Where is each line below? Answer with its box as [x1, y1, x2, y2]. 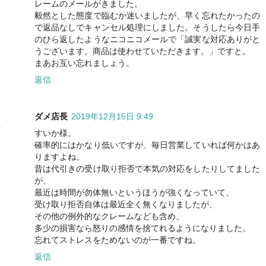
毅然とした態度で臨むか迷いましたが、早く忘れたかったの [34, 10, 260, 20]
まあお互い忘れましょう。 [34, 58, 134, 68]
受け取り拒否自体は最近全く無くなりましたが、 [34, 199, 217, 209]
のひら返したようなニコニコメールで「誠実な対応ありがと [34, 34, 260, 44]
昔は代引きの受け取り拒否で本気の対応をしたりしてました [34, 163, 260, 173]
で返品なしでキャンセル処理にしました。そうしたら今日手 [34, 22, 260, 32]
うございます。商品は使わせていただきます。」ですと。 [34, 46, 251, 56]
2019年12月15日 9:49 [71, 111, 153, 121]
